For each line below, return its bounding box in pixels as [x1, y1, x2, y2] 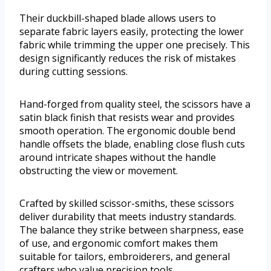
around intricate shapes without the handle [19, 151, 216, 165]
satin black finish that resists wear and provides [19, 111, 235, 125]
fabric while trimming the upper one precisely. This [19, 38, 250, 52]
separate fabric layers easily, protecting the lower [19, 25, 244, 39]
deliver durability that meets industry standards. [19, 210, 236, 224]
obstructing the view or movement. [19, 164, 178, 178]
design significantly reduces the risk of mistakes [19, 51, 236, 65]
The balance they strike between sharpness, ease [19, 223, 244, 237]
